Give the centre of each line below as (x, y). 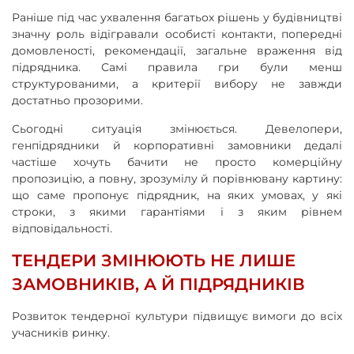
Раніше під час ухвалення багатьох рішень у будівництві (177, 17)
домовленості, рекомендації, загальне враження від (177, 50)
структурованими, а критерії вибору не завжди (177, 83)
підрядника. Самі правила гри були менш (177, 67)
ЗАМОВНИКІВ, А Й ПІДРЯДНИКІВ (158, 284)
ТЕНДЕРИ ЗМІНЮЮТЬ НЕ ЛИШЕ (154, 260)
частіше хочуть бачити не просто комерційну (177, 162)
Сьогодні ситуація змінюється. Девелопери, (177, 128)
